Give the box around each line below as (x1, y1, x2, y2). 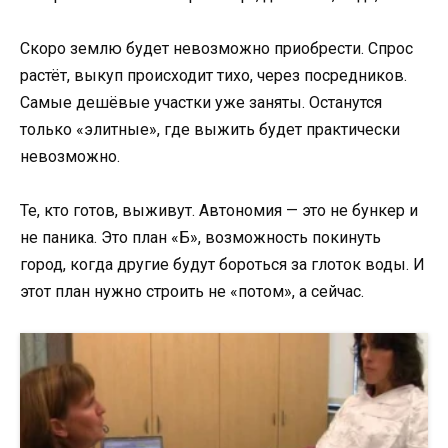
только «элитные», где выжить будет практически (20, 120, 400, 140)
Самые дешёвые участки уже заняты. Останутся (20, 93, 382, 113)
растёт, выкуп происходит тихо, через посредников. (20, 66, 407, 86)
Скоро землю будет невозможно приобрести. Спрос (20, 39, 413, 59)
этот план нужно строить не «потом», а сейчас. (20, 282, 364, 302)
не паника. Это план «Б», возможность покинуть (20, 228, 381, 248)
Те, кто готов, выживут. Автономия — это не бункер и (20, 201, 418, 221)
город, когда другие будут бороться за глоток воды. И (20, 255, 425, 275)
